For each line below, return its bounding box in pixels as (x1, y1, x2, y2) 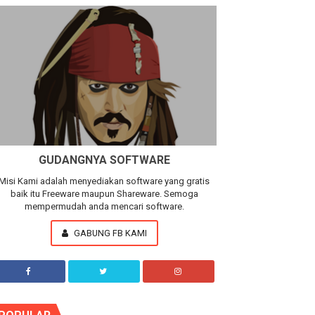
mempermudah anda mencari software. (24, 201, 184, 212)
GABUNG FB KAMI (71, 228, 147, 239)
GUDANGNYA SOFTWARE (38, 153, 170, 167)
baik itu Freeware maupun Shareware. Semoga (10, 188, 198, 200)
